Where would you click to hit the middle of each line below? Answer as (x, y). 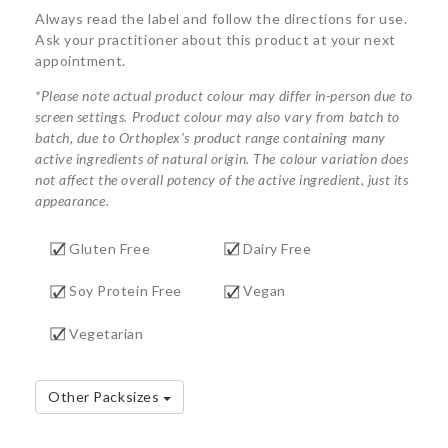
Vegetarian (106, 333)
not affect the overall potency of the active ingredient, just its (222, 179)
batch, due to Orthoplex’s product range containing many (210, 137)
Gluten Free (110, 248)
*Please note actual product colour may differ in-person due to (224, 95)
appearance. (72, 200)
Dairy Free (277, 248)
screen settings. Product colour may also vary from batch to (218, 116)
